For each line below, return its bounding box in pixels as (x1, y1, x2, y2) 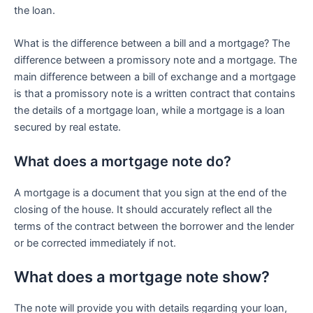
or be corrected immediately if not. (14, 236, 176, 249)
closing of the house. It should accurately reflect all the (14, 203, 272, 216)
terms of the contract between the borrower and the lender (14, 219, 294, 233)
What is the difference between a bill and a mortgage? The (14, 37, 290, 50)
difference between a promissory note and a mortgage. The (14, 54, 297, 67)
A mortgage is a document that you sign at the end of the (14, 186, 286, 199)
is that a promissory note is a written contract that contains (14, 87, 296, 101)
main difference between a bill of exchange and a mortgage (14, 71, 296, 84)
